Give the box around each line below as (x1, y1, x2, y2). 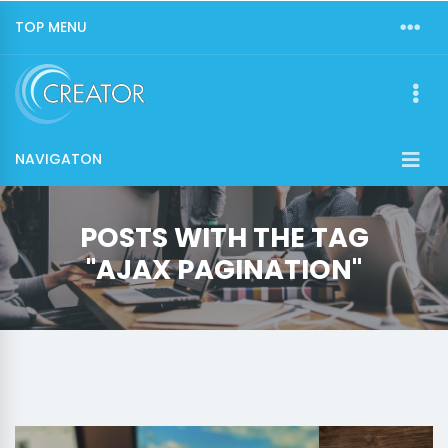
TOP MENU (15, 17, 87, 37)
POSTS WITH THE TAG (79, 219, 369, 256)
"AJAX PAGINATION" (86, 251, 362, 288)
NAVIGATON (15, 149, 102, 169)
